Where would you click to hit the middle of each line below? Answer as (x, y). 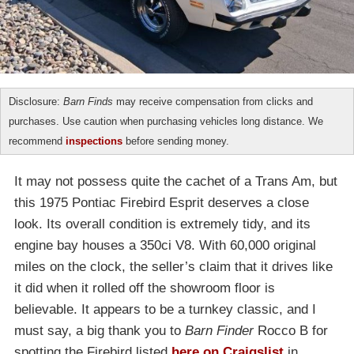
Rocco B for (291, 331)
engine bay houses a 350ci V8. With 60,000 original (165, 246)
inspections (94, 141)
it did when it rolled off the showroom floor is (145, 288)
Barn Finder (219, 331)
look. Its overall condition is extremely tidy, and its (162, 224)
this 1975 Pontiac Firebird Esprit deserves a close (162, 203)
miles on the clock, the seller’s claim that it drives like (173, 267)
